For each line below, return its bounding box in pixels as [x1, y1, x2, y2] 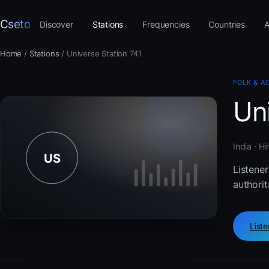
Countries [208, 19, 245, 29]
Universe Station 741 [66, 49, 142, 58]
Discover [40, 19, 73, 29]
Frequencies [142, 19, 190, 29]
